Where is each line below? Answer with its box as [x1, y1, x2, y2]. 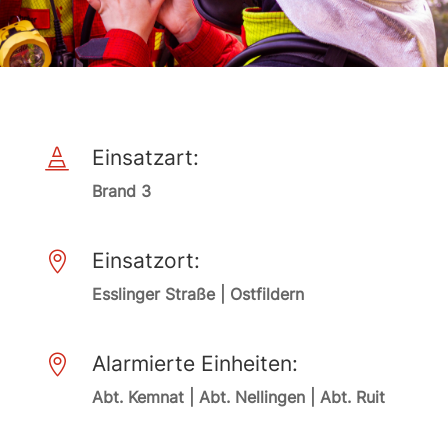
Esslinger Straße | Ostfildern [91, 284, 304, 304]
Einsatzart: [91, 145, 199, 170]
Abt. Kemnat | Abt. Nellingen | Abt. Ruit [91, 387, 385, 407]
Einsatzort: [91, 248, 200, 273]
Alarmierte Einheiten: [91, 351, 298, 376]
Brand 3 [91, 181, 151, 201]
